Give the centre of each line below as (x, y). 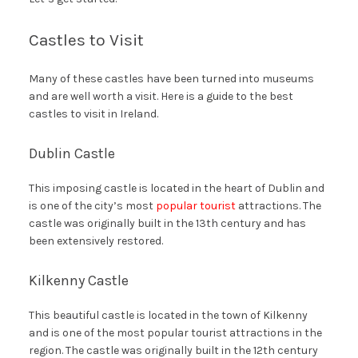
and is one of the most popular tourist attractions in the (175, 333)
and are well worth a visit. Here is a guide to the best (161, 97)
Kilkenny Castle (78, 281)
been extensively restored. (95, 241)
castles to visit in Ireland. (93, 114)
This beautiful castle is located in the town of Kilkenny (168, 316)
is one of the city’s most (92, 206)
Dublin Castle (72, 154)
